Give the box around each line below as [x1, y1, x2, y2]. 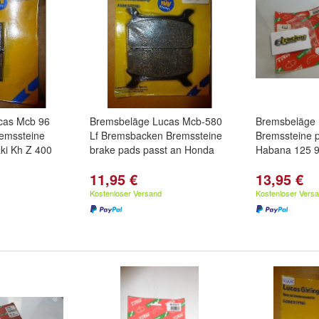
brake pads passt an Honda [90, 142, 214, 157]
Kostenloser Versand [90, 187, 162, 199]
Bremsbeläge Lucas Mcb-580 [90, 114, 222, 128]
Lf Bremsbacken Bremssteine [90, 128, 222, 142]
